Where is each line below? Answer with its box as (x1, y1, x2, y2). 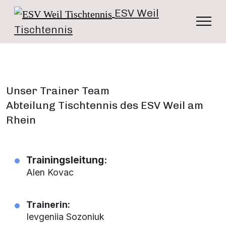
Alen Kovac (26, 167, 74, 178)
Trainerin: (26, 199, 70, 210)
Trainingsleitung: (26, 154, 107, 166)
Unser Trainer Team (6, 84, 109, 97)
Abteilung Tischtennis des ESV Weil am (6, 99, 203, 112)
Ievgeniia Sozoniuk (26, 211, 104, 222)
